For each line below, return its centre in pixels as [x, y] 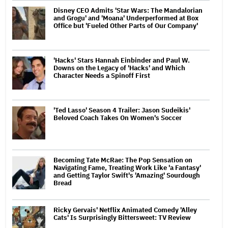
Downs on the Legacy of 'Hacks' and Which [119, 68]
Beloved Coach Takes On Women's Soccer [118, 118]
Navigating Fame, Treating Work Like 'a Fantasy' [127, 167]
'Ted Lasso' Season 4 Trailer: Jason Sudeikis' [122, 110]
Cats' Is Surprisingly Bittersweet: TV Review [122, 217]
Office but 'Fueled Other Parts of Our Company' [126, 25]
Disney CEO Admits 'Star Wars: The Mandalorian [128, 10]
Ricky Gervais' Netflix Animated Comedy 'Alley [125, 210]
